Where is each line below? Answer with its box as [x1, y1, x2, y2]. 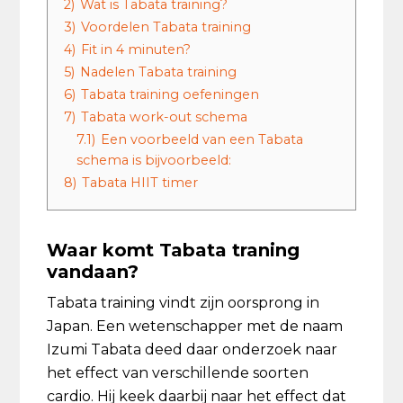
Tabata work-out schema [81, 109, 248, 125]
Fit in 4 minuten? [81, 41, 192, 58]
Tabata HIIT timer [82, 175, 199, 191]
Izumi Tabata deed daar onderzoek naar [47, 341, 338, 358]
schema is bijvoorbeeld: [76, 152, 232, 168]
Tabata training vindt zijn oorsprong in [47, 294, 320, 311]
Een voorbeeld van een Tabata [101, 131, 304, 148]
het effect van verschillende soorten [47, 364, 309, 381]
